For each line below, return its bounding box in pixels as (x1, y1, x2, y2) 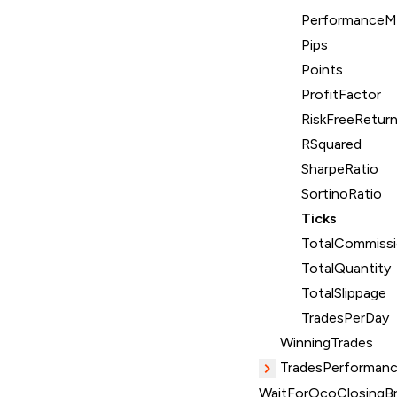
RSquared (301, 136, 362, 153)
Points (301, 61, 343, 79)
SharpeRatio (301, 160, 378, 178)
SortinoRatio (301, 185, 382, 203)
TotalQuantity (301, 260, 391, 277)
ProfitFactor (301, 86, 381, 104)
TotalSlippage (301, 284, 386, 302)
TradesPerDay (301, 309, 389, 327)
